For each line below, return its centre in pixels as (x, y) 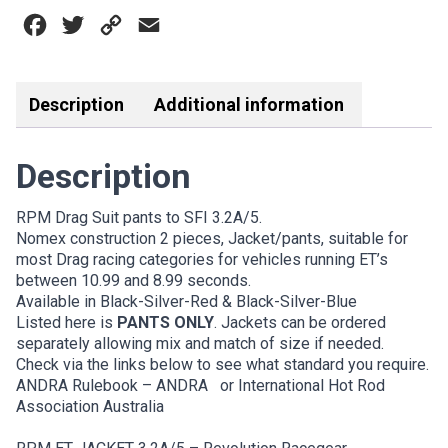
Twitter (112, 25)
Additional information (249, 105)
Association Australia (90, 407)
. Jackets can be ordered (300, 323)
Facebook (84, 25)
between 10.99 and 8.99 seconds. (133, 281)
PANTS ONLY (165, 323)
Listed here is (66, 323)
